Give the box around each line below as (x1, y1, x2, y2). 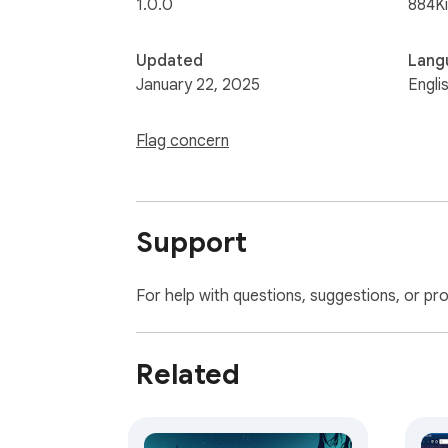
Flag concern (136, 130, 229, 151)
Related (136, 357, 240, 393)
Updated (136, 50, 203, 71)
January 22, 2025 (136, 74, 260, 95)
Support (136, 225, 247, 261)
